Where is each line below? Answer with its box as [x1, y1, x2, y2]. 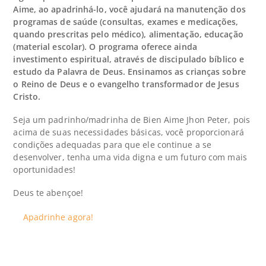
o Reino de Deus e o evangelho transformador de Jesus [13, 78, 239, 90]
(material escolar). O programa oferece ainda [13, 40, 197, 52]
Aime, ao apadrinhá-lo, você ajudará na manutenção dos [13, 3, 246, 15]
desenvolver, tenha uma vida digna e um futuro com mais [13, 151, 247, 163]
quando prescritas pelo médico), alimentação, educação [13, 28, 243, 40]
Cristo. [13, 90, 41, 102]
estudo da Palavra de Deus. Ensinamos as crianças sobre [13, 65, 246, 77]
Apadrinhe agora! [23, 211, 94, 223]
